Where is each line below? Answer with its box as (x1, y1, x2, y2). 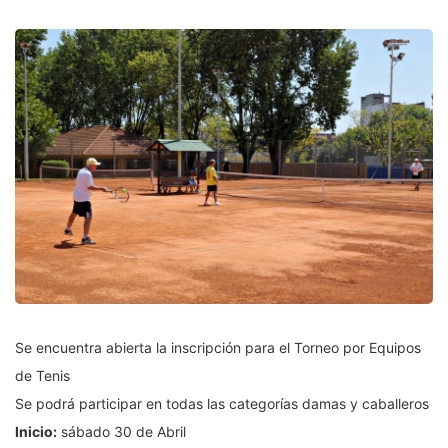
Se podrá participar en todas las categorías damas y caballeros (15, 395, 429, 413)
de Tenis (15, 367, 70, 385)
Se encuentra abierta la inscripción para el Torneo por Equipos (15, 339, 421, 357)
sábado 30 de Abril (57, 423, 186, 441)
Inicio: (15, 423, 57, 441)
